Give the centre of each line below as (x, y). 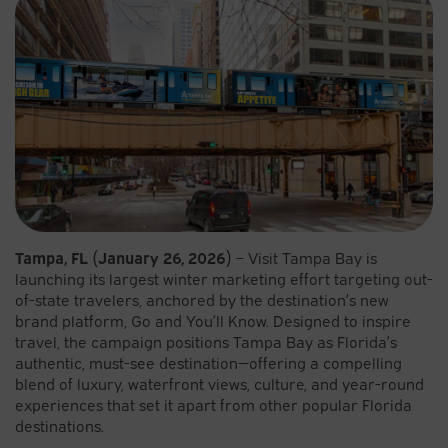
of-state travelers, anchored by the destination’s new (202, 298)
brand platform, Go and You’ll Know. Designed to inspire (213, 319)
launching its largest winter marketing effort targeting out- (224, 277)
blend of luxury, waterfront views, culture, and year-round (219, 382)
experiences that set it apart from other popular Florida (213, 403)
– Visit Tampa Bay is (306, 256)
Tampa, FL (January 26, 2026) (125, 256)
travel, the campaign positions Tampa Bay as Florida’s (206, 340)
